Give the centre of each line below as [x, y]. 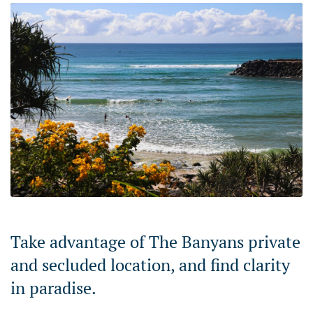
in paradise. [53, 288]
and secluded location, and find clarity [150, 265]
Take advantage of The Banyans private [155, 242]
